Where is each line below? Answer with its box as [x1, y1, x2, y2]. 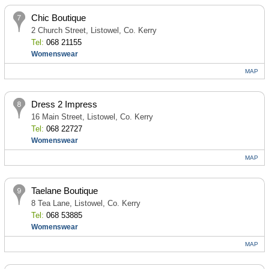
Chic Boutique [31, 13, 86, 23]
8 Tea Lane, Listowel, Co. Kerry [31, 199, 141, 208]
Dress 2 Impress [31, 99, 97, 109]
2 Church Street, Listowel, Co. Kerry [31, 26, 157, 35]
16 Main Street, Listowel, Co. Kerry [31, 112, 153, 121]
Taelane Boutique [31, 186, 98, 196]
